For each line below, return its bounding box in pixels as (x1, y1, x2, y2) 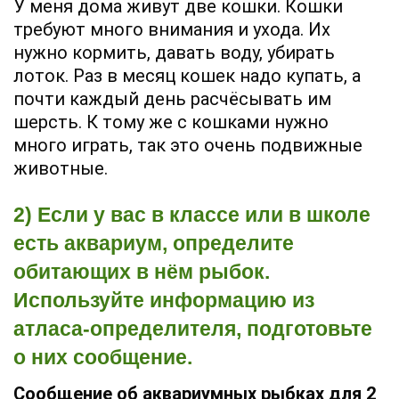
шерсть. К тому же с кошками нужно (13, 111, 329, 134)
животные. (13, 158, 108, 180)
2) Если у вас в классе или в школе (13, 203, 370, 227)
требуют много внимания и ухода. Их (13, 19, 330, 41)
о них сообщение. (13, 346, 192, 370)
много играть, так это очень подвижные (13, 134, 362, 157)
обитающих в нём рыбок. (13, 260, 270, 284)
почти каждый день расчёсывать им (13, 88, 331, 110)
